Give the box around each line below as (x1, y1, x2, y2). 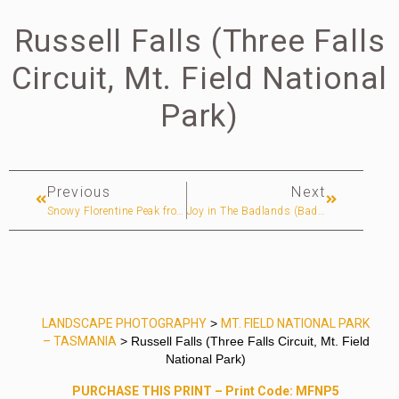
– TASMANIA (42, 334, 117, 349)
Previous (46, 183, 110, 201)
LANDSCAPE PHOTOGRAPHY (42, 316, 208, 331)
